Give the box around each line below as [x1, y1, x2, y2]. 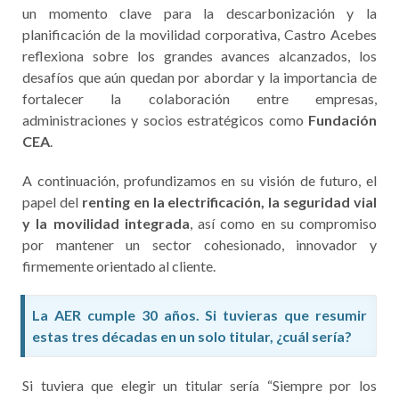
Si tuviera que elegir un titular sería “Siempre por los [22, 376, 377, 394]
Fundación [308, 110, 377, 128]
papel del [22, 192, 82, 210]
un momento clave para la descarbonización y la [22, 4, 377, 21]
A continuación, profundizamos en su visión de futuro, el [22, 171, 377, 189]
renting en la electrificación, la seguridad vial [81, 192, 377, 210]
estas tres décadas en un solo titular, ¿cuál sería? [32, 327, 352, 345]
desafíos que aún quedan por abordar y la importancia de [22, 68, 377, 85]
